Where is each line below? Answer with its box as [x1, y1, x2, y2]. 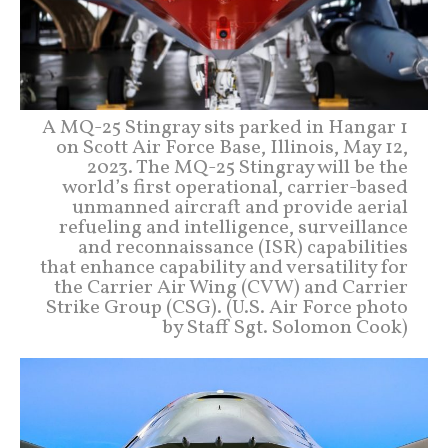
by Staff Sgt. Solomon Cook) [162, 314, 408, 343]
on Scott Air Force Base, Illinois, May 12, [56, 134, 408, 163]
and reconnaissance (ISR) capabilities [78, 234, 408, 263]
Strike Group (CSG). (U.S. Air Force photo [46, 294, 408, 323]
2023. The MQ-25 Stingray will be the [87, 154, 408, 183]
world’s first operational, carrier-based [62, 174, 408, 203]
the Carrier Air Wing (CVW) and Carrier [54, 274, 408, 303]
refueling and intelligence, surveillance [59, 214, 408, 243]
